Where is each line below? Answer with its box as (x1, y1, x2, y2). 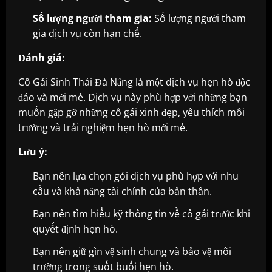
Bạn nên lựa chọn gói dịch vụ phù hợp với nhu (33, 169, 239, 183)
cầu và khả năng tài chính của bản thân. (33, 184, 212, 198)
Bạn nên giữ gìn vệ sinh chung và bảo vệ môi (33, 244, 231, 258)
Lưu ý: (18, 144, 47, 158)
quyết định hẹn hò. (33, 222, 118, 236)
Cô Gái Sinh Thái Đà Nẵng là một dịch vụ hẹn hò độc (18, 75, 250, 89)
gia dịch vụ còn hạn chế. (33, 26, 142, 40)
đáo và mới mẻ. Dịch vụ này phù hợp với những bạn (18, 90, 247, 104)
